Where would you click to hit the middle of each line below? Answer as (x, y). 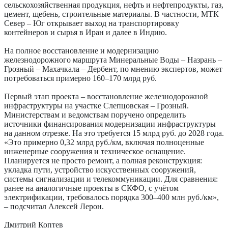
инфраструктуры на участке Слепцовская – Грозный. (96, 106)
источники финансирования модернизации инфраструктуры (110, 124)
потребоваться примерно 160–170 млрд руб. (80, 78)
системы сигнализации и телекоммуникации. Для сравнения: (111, 179)
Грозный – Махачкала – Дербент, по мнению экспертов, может (113, 69)
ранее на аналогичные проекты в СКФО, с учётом (91, 188)
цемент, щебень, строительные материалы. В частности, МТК (111, 14)
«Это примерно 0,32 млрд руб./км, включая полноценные (104, 142)
